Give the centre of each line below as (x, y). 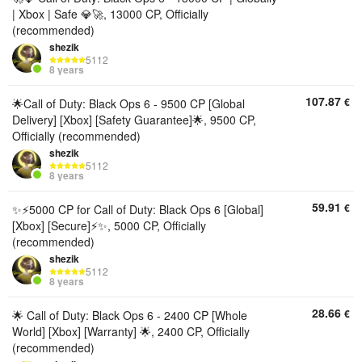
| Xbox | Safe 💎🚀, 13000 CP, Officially (110, 14)
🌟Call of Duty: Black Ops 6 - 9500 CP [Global (128, 103)
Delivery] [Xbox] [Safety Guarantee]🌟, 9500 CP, (134, 120)
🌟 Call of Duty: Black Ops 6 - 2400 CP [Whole (130, 315)
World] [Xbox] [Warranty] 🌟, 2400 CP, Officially (131, 331)
